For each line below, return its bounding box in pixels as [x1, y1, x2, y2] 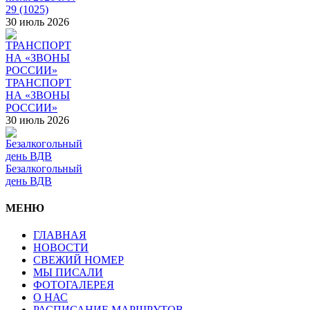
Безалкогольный [6, 162, 82, 174]
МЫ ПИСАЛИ [33, 266, 103, 279]
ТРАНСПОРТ [6, 76, 71, 89]
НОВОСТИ [33, 241, 89, 254]
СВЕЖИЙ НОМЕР [33, 254, 124, 266]
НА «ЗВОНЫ [6, 89, 70, 101]
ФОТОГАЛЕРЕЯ [33, 279, 114, 291]
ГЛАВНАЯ [33, 229, 86, 241]
